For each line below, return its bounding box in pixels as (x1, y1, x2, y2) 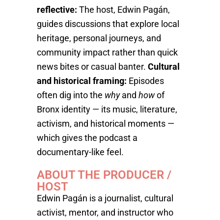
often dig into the (36, 90, 105, 100)
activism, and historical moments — (36, 118, 174, 129)
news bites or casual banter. (36, 61, 148, 72)
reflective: (36, 4, 77, 15)
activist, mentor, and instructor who (36, 207, 173, 218)
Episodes (126, 76, 164, 86)
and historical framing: (36, 76, 127, 86)
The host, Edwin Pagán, (77, 4, 170, 15)
